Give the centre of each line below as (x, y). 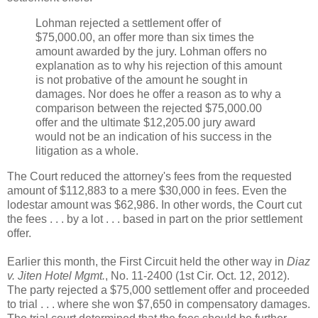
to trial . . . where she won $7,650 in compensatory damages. (159, 304)
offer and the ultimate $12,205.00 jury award (146, 122)
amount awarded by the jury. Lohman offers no (151, 51)
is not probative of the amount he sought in (142, 79)
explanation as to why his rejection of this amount (159, 65)
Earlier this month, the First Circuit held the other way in (147, 261)
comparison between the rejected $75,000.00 (149, 108)
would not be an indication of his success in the (154, 136)
